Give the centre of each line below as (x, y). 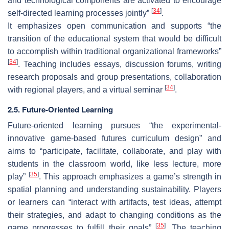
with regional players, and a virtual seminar (86, 90)
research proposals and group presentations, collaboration (114, 77)
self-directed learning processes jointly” (79, 13)
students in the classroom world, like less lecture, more (114, 164)
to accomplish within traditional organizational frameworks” (114, 52)
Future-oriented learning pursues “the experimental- (114, 126)
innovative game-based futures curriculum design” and (114, 139)
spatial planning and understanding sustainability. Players (114, 190)
